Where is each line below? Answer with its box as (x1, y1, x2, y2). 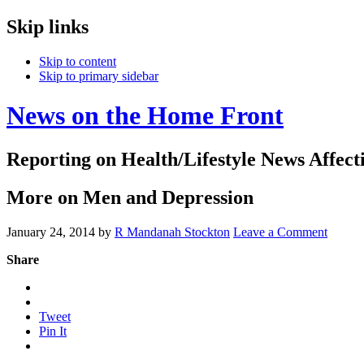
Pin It (39, 323, 67, 338)
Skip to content (39, 54, 116, 68)
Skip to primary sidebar (39, 68, 158, 83)
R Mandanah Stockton (115, 224, 230, 239)
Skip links (6, 15, 89, 37)
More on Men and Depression (6, 186, 253, 208)
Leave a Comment (233, 224, 327, 239)
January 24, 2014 (6, 224, 95, 239)
